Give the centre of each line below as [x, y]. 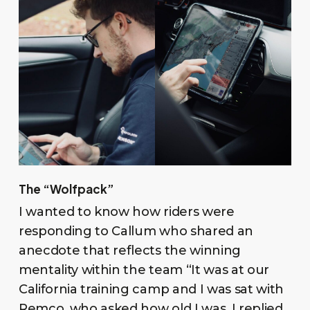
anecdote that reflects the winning [129, 250]
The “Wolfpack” [66, 189]
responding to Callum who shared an [136, 231]
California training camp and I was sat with [151, 289]
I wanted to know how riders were [126, 211]
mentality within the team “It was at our [144, 270]
